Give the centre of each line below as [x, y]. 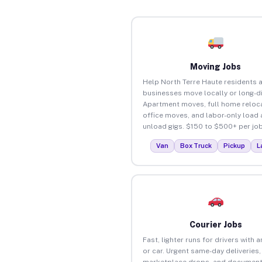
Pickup [235, 145]
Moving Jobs [216, 66]
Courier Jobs [216, 224]
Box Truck [196, 145]
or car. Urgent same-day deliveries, [201, 251]
